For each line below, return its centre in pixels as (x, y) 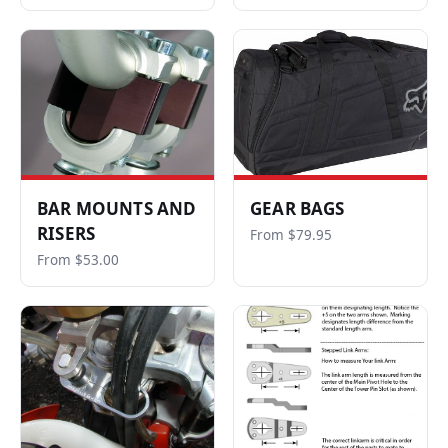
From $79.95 (291, 235)
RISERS (66, 233)
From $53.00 (78, 260)
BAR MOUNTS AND (117, 208)
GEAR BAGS (297, 208)
